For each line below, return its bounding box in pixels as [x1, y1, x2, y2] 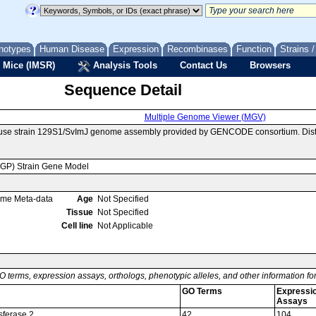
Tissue [66, 207, 93, 217]
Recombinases [167, 44, 228, 54]
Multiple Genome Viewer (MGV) [144, 112, 266, 122]
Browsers [250, 60, 291, 71]
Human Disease [39, 44, 104, 54]
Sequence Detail [63, 81, 182, 99]
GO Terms [182, 286, 222, 296]
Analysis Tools [90, 60, 157, 71]
